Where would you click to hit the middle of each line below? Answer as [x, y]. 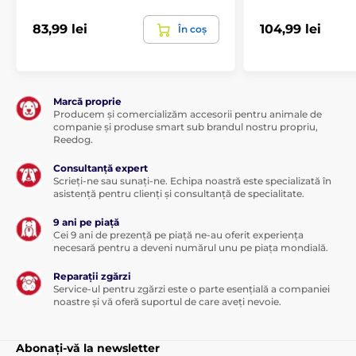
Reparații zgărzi [92, 276]
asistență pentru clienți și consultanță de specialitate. [179, 193]
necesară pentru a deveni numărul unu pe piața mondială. [191, 247]
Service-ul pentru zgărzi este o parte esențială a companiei [192, 288]
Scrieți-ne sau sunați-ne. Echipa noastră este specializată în [192, 180]
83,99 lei [60, 29]
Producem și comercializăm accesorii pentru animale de [188, 114]
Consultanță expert [101, 168]
